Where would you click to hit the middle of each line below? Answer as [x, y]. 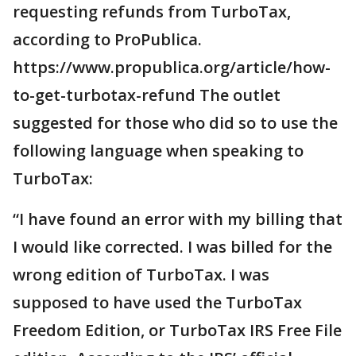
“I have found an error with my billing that [178, 219]
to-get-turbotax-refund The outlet [147, 95]
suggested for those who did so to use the [175, 123]
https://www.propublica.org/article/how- [172, 67]
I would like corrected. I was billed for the [172, 247]
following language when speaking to [158, 151]
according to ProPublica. [107, 39]
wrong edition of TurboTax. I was [141, 275]
